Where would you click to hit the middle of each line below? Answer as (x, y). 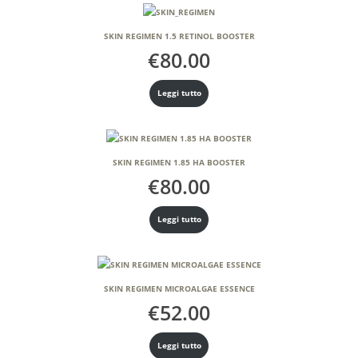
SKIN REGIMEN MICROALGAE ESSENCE (179, 289)
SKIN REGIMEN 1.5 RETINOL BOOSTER (179, 37)
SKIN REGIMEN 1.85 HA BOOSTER (179, 163)
